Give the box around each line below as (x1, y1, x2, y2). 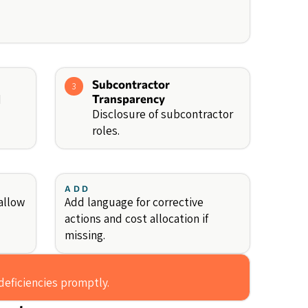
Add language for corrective (64, 194, 203, 210)
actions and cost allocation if (64, 210, 208, 227)
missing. (64, 227, 105, 243)
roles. (92, 122, 120, 139)
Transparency (92, 91, 166, 106)
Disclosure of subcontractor (92, 106, 234, 122)
